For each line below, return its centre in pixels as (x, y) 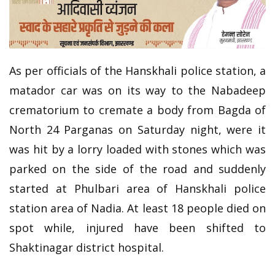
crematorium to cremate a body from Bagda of (137, 110)
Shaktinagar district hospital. (87, 247)
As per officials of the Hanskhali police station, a (137, 70)
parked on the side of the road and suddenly (137, 168)
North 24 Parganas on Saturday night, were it (137, 129)
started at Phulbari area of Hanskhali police (137, 188)
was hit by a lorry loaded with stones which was (137, 149)
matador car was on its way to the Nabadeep (137, 90)
